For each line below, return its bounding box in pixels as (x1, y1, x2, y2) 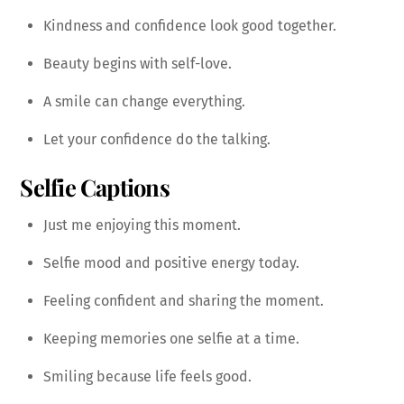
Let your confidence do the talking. (43, 131, 271, 149)
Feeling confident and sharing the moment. (43, 291, 324, 309)
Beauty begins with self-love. (43, 55, 232, 73)
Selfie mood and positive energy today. (43, 253, 299, 271)
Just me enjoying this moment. (43, 216, 241, 234)
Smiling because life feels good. (43, 367, 252, 385)
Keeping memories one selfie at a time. (43, 329, 299, 347)
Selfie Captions (20, 170, 170, 202)
